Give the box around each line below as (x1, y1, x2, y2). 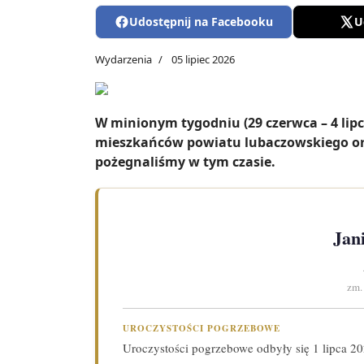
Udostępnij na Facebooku (129, 14, 274, 30)
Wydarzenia (95, 52, 152, 67)
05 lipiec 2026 (171, 52, 235, 67)
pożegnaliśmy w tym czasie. (95, 153, 275, 171)
